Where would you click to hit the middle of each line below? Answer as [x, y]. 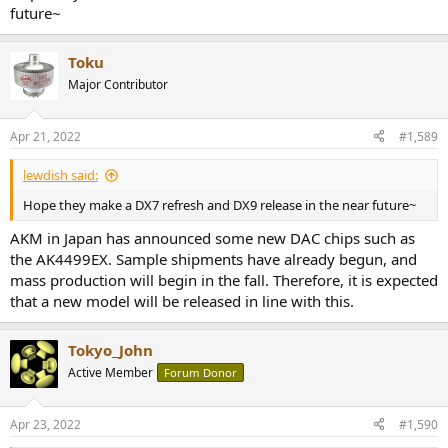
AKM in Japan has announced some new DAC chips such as [212, 238]
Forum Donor [200, 373]
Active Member [110, 373]
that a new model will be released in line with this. [182, 301]
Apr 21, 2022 [45, 136]
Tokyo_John [110, 350]
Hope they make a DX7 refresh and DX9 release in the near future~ [219, 204]
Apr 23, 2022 [45, 424]
